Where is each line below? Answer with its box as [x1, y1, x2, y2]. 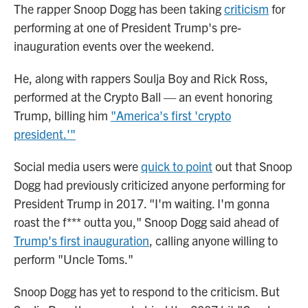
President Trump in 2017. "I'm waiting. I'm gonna [14, 195, 269, 211]
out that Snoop [212, 158, 292, 174]
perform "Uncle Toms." [14, 251, 133, 267]
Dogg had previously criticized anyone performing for [14, 177, 285, 192]
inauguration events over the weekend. [14, 38, 214, 54]
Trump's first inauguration [14, 232, 149, 248]
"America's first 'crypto [111, 107, 231, 123]
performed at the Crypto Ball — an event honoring [14, 89, 272, 104]
